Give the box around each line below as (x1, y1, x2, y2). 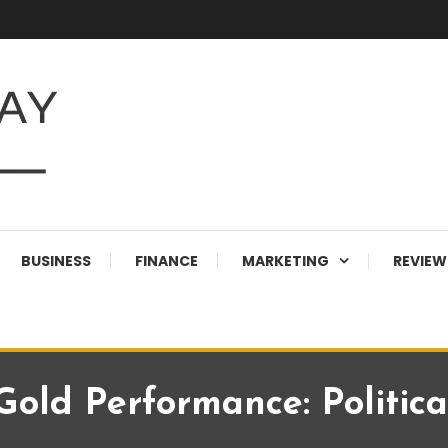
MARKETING (242, 251, 329, 271)
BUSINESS (21, 251, 91, 271)
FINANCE (135, 251, 198, 271)
